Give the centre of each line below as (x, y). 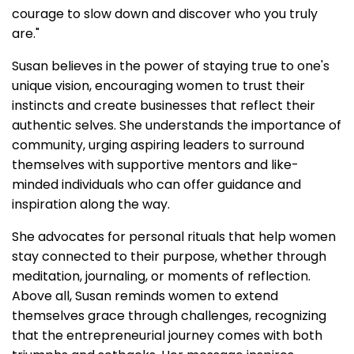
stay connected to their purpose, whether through (169, 256)
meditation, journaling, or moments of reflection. (161, 276)
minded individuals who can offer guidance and (156, 184)
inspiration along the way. (91, 204)
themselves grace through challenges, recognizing (169, 315)
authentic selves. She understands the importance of (177, 125)
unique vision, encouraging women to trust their (158, 85)
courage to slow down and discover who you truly (165, 13)
